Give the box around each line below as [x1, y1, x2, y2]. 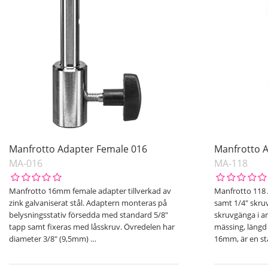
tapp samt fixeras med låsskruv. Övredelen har [9, 221, 175, 232]
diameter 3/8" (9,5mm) [9, 233, 90, 244]
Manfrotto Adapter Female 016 [9, 142, 147, 156]
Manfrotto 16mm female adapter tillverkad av [9, 185, 171, 196]
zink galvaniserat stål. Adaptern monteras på [9, 197, 167, 208]
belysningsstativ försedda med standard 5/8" [9, 209, 168, 220]
